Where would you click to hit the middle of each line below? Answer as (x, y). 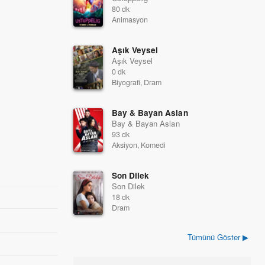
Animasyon (130, 20)
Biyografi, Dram (137, 82)
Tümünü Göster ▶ (218, 237)
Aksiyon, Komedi (139, 145)
